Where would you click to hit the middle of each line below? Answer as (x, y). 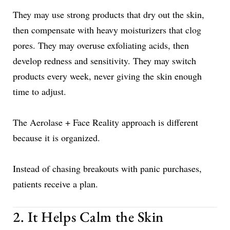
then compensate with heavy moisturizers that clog (107, 30)
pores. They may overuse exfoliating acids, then (101, 45)
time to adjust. (40, 91)
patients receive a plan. (55, 184)
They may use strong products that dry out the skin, (109, 14)
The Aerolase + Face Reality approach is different (106, 122)
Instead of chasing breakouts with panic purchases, (107, 168)
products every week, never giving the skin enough (107, 76)
